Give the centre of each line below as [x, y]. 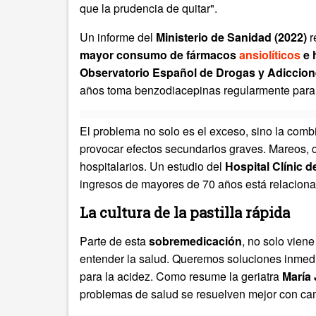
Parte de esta [114, 241]
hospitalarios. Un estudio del [152, 166]
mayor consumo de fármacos [159, 55]
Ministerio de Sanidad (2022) [231, 37]
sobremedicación [195, 241]
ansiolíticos [271, 55]
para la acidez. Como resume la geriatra [181, 276]
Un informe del [118, 37]
